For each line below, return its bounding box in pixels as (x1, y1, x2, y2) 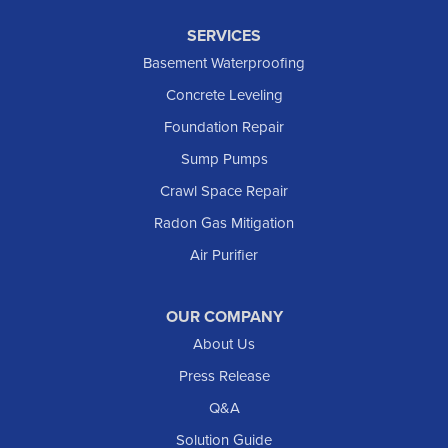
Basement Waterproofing (143, 52, 305, 75)
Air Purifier (190, 244, 258, 267)
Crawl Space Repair (160, 180, 288, 203)
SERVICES (187, 24, 261, 48)
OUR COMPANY (165, 305, 283, 329)
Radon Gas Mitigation (154, 212, 294, 235)
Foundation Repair (164, 116, 284, 139)
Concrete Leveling (165, 84, 283, 107)
